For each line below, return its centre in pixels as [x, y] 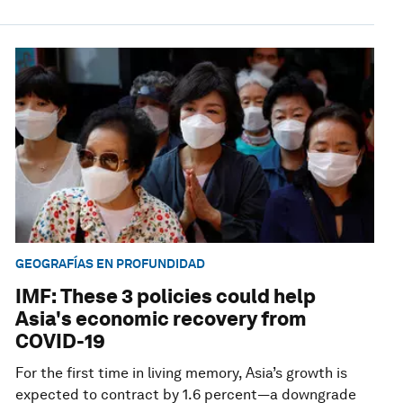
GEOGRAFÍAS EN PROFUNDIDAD [111, 264]
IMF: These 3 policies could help [166, 296]
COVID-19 [61, 341]
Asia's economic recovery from [161, 319]
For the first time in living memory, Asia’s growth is [182, 373]
